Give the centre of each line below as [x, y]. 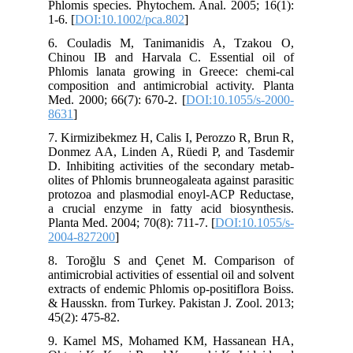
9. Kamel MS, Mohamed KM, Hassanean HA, [190, 340]
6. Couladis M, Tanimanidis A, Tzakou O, [190, 43]
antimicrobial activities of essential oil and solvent [190, 274]
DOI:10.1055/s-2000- [258, 99]
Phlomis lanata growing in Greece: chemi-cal [190, 71]
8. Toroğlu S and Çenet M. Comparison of [190, 260]
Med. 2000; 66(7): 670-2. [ [136, 99]
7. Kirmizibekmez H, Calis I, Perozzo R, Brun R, [190, 137]
